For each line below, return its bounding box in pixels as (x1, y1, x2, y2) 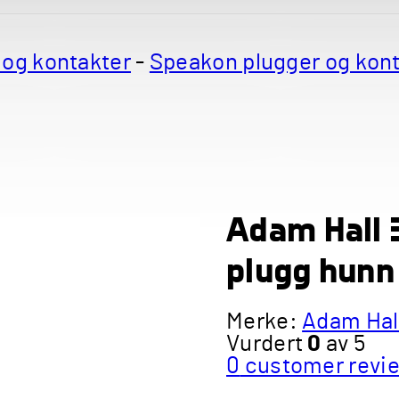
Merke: (226, 310, 303, 333)
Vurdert (226, 332, 308, 355)
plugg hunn (226, 248, 395, 290)
